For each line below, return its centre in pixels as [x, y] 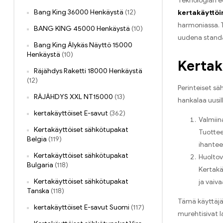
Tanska [38, 191]
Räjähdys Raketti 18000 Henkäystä [88, 71]
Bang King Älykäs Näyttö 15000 [83, 45]
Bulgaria [40, 165]
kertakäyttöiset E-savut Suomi [82, 208]
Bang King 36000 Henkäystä [79, 12]
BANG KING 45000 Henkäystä [82, 29]
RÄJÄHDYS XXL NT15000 [73, 97]
